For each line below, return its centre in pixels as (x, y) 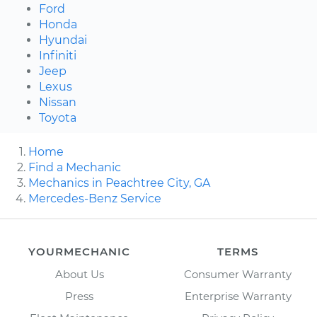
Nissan (58, 102)
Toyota (58, 117)
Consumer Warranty (238, 274)
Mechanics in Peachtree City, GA (119, 183)
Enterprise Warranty (238, 296)
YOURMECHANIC (79, 251)
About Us (79, 274)
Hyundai (63, 40)
